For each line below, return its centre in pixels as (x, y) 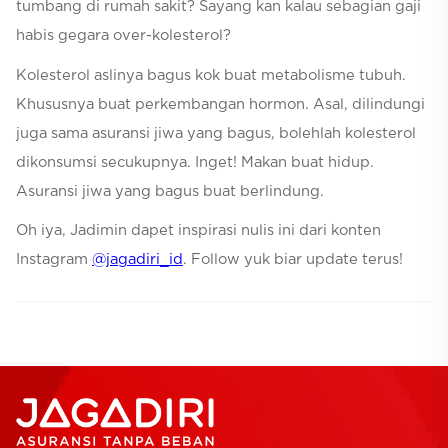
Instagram (54, 260)
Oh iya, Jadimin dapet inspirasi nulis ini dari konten (198, 231)
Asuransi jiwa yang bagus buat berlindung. (170, 191)
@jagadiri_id (137, 260)
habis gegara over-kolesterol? (123, 36)
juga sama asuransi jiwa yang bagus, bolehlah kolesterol (216, 133)
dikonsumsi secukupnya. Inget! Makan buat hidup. (195, 162)
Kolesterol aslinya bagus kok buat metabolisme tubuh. (211, 75)
